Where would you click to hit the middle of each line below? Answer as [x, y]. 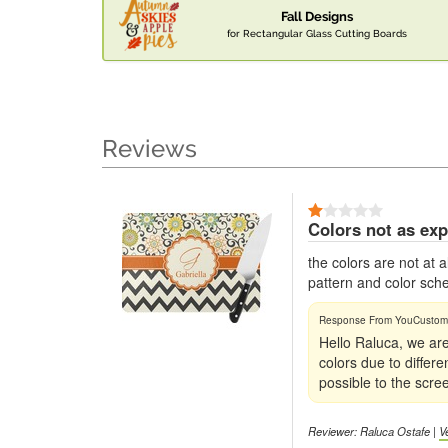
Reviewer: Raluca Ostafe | [373, 431]
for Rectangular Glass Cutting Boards [317, 33]
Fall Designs [317, 17]
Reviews [149, 149]
